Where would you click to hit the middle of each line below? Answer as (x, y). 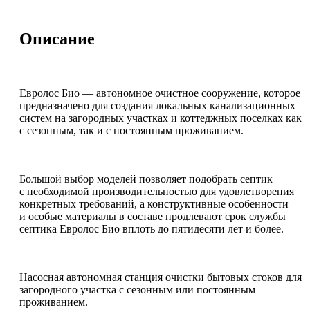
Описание (57, 38)
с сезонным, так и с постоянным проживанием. (131, 130)
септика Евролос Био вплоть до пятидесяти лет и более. (152, 228)
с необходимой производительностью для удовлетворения (157, 191)
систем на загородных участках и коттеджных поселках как (161, 118)
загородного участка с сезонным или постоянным (137, 289)
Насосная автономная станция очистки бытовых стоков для (161, 277)
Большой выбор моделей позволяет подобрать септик (146, 179)
